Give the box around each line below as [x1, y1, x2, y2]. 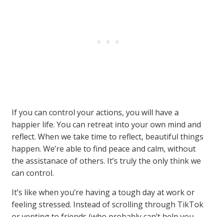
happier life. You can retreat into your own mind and [12, 119, 201, 130]
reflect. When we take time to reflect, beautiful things [12, 131, 203, 142]
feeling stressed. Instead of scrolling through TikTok [12, 199, 203, 210]
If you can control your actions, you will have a [12, 107, 179, 118]
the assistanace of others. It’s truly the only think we [12, 155, 201, 166]
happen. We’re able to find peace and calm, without [12, 143, 196, 154]
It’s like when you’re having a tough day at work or [12, 187, 195, 198]
